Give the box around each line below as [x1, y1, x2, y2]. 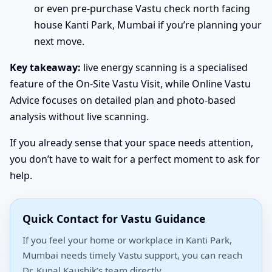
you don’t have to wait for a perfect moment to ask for [10, 152, 260, 166]
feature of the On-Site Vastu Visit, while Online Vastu [10, 76, 251, 90]
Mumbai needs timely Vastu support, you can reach [22, 248, 242, 261]
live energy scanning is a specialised [81, 60, 248, 74]
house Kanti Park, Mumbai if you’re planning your [34, 18, 262, 32]
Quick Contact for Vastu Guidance [22, 211, 205, 226]
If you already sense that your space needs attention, [10, 135, 253, 149]
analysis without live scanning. [10, 109, 149, 123]
